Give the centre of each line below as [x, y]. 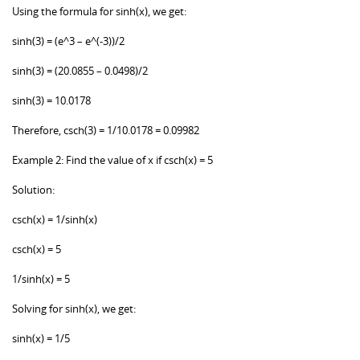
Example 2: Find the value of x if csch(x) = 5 [112, 160]
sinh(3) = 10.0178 [51, 100]
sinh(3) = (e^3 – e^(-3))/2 [68, 41]
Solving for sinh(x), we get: [74, 308]
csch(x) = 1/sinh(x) [55, 219]
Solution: [33, 189]
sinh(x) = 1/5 [41, 338]
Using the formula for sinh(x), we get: [99, 11]
